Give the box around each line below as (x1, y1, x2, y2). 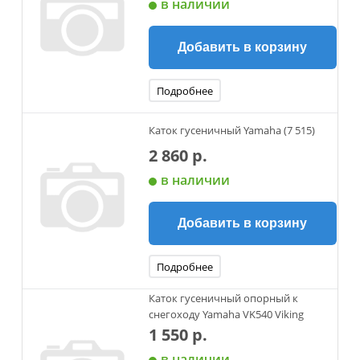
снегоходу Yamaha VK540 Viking (148, 307, 304, 321)
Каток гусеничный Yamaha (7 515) (148, 122, 315, 137)
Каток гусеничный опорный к (148, 291, 298, 305)
